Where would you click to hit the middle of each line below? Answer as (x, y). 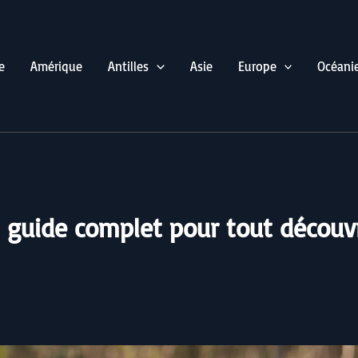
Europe (257, 66)
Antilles (129, 66)
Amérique (57, 66)
